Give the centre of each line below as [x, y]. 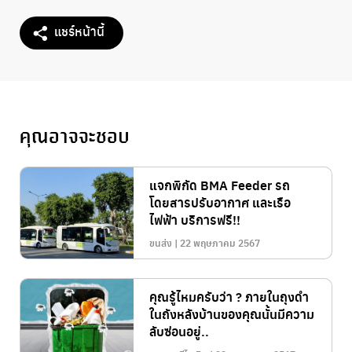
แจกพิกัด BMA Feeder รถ [220, 185]
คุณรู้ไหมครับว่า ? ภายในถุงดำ [229, 297]
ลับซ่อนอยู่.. [179, 331]
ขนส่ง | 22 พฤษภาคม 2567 [205, 243]
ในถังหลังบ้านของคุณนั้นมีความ [232, 314]
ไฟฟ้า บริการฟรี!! [195, 220]
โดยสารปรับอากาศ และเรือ [220, 202]
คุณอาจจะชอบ [75, 137]
